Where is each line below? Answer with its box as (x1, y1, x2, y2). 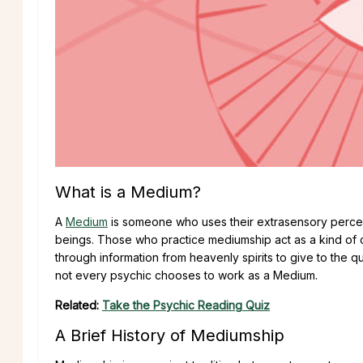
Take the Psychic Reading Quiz (102, 297, 270, 312)
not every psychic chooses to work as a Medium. (55, 267, 318, 282)
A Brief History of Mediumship (55, 325, 284, 345)
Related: (55, 297, 102, 312)
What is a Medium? (55, 181, 201, 202)
